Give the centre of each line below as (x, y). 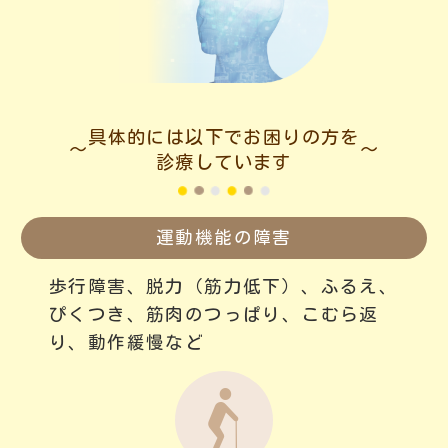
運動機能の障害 (224, 237)
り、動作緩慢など (127, 342)
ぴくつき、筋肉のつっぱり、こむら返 (214, 314)
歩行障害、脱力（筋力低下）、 (185, 286)
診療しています (224, 161)
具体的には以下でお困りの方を (224, 136)
